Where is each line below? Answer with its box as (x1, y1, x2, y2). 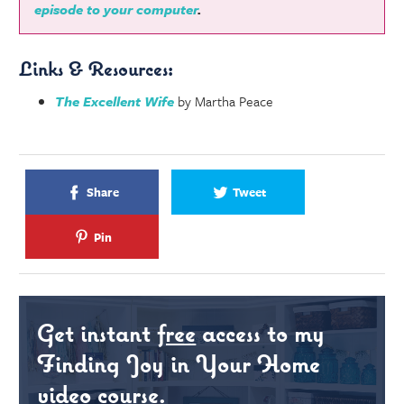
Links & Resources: (19, 54, 179, 81)
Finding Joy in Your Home (37, 348, 321, 380)
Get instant (37, 317, 158, 349)
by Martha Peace (174, 91, 274, 112)
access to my (196, 317, 326, 349)
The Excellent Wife (55, 91, 175, 112)
